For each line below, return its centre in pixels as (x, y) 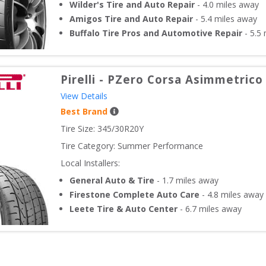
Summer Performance (160, 146)
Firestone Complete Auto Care (134, 195)
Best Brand (84, 112)
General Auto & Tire (112, 180)
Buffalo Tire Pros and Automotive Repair (156, 33)
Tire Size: (79, 129)
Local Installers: (90, 163)
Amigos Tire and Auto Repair (131, 19)
